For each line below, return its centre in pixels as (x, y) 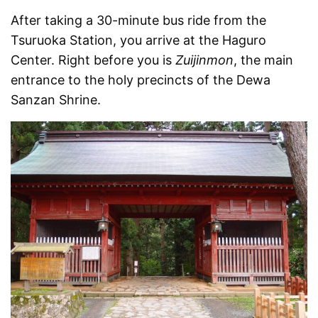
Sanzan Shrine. (56, 99)
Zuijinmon (205, 60)
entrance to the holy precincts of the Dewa (141, 79)
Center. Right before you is (93, 60)
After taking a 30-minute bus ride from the (139, 20)
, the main (264, 60)
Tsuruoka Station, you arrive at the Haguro (139, 40)
